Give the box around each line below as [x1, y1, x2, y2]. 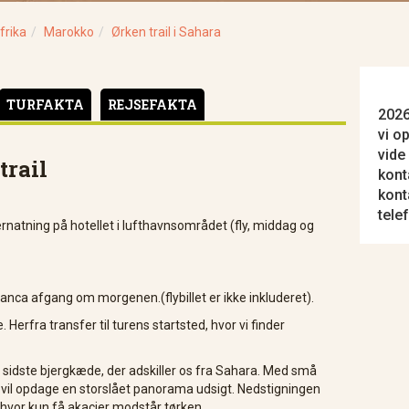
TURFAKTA [6, 96, 84, 113]
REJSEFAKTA [108, 96, 197, 113]
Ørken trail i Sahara [111, 25, 221, 39]
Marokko [44, 25, 94, 39]
